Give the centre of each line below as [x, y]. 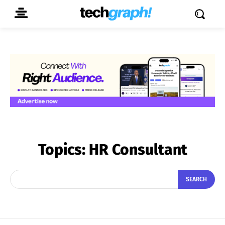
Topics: [63, 149]
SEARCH [196, 180]
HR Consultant [138, 149]
